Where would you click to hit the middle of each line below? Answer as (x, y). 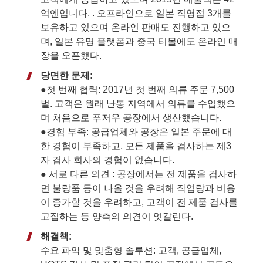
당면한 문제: (67, 75)
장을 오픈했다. (71, 55)
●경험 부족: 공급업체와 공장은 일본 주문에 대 (136, 131)
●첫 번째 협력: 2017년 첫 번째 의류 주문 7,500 (137, 89)
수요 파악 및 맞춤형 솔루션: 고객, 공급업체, (131, 250)
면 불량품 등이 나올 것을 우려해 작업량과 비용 (138, 188)
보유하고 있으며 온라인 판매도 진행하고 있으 (136, 27)
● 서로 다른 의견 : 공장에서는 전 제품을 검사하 (139, 174)
